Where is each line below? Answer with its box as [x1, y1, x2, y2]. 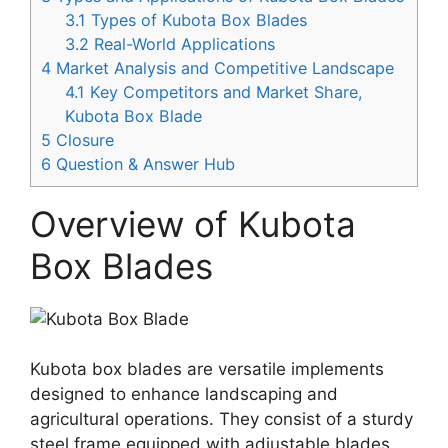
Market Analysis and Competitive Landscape [51, 57, 394, 78]
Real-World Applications [89, 33, 276, 54]
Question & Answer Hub [51, 153, 235, 174]
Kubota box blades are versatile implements [30, 359, 384, 380]
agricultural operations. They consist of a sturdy [30, 409, 413, 430]
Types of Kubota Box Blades [86, 9, 308, 30]
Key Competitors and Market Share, [85, 81, 364, 102]
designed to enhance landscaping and [30, 384, 338, 405]
